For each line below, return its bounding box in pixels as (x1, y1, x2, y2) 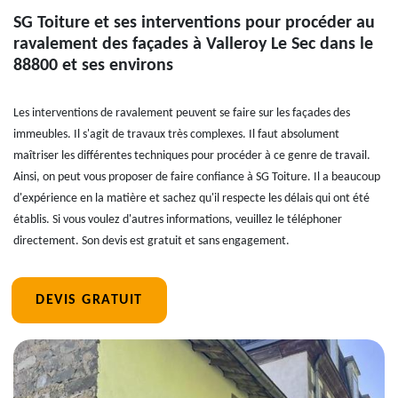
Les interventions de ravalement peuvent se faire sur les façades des (13, 107, 350, 120)
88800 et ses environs (13, 57, 173, 75)
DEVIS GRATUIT (36, 293, 143, 307)
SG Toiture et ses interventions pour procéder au (13, 14, 375, 32)
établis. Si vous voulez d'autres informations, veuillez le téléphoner (13, 213, 342, 227)
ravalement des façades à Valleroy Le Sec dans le (13, 36, 373, 53)
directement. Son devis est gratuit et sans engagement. (13, 235, 290, 248)
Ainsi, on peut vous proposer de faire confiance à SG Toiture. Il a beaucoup (13, 171, 380, 184)
